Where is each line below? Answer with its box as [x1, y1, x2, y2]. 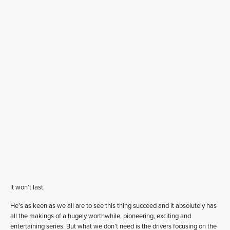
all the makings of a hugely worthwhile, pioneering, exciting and [10, 212, 191, 220]
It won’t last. [10, 183, 45, 191]
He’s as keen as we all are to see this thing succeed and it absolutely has [10, 201, 217, 210]
